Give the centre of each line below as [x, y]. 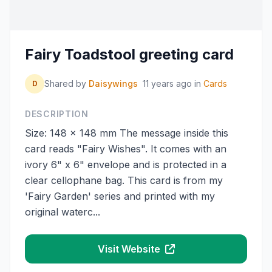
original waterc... [63, 212]
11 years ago [167, 83]
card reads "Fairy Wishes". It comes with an [126, 149]
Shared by [66, 83]
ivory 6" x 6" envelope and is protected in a [126, 165]
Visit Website [130, 249]
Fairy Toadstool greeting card [129, 54]
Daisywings [113, 83]
